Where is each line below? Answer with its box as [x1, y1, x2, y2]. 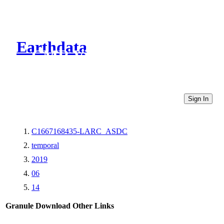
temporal [31, 140, 59, 149]
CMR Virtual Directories [31, 46, 201, 65]
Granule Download [5, 201, 70, 210]
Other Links [72, 201, 114, 210]
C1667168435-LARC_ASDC [31, 126, 127, 135]
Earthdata [16, 38, 87, 56]
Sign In [188, 94, 208, 102]
